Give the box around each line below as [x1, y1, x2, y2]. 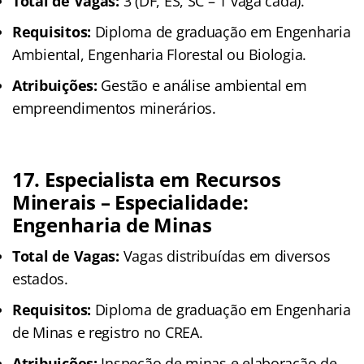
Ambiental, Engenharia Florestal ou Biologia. [12, 44, 307, 64]
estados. [12, 268, 68, 288]
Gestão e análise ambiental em [97, 75, 307, 95]
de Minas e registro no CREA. [12, 322, 203, 342]
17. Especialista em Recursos [12, 165, 281, 193]
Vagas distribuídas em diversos [119, 245, 331, 266]
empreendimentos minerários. [12, 97, 216, 118]
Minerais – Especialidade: [12, 188, 249, 215]
